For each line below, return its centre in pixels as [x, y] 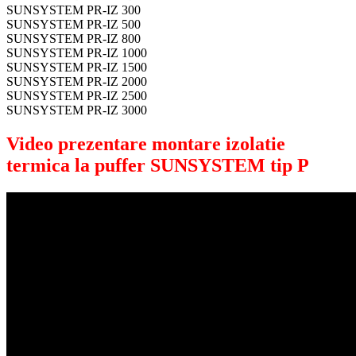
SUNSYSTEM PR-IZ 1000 [77, 52]
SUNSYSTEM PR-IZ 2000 [77, 81]
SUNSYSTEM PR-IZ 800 [74, 38]
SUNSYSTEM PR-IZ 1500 [77, 67]
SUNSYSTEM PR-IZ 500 [74, 24]
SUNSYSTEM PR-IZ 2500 [77, 95]
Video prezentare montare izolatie [146, 143]
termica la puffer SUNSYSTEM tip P [158, 165]
